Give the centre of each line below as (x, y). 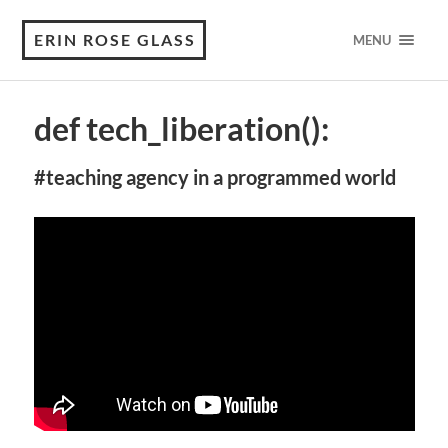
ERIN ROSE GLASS (115, 39)
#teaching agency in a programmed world (214, 177)
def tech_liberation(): (181, 129)
